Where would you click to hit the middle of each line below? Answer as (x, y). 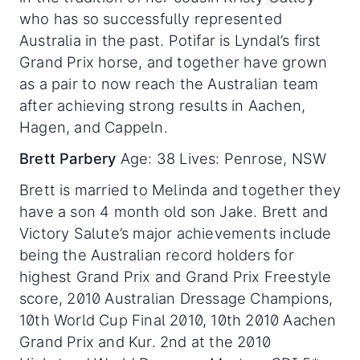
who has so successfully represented (151, 18)
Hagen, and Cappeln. (94, 127)
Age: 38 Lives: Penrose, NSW (221, 158)
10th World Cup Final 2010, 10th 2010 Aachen (178, 319)
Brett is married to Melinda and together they (180, 189)
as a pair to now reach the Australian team (169, 83)
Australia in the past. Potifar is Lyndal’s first (170, 40)
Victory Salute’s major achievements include (176, 233)
